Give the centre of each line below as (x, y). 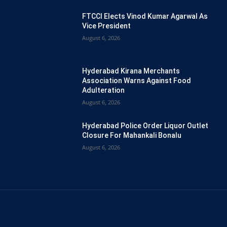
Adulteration (103, 90)
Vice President (106, 26)
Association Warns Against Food (137, 81)
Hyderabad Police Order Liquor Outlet (145, 126)
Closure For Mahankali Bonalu (132, 136)
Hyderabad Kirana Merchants (131, 71)
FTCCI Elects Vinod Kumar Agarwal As (145, 16)
